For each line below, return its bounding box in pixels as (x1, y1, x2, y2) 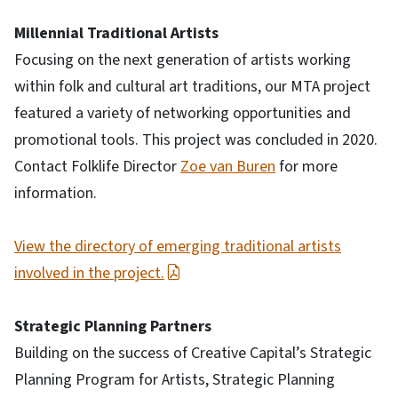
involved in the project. (14, 261, 164, 284)
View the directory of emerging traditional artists (14, 235, 341, 258)
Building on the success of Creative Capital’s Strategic (14, 341, 371, 364)
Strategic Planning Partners (14, 314, 211, 338)
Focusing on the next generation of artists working (14, 48, 351, 71)
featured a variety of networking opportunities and (14, 101, 351, 124)
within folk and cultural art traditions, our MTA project (14, 75, 370, 98)
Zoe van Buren (180, 155, 275, 178)
